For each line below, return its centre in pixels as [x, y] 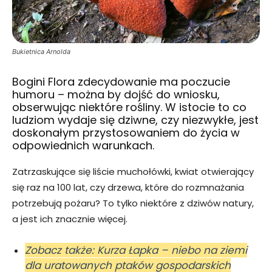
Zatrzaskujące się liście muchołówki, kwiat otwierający [133, 171]
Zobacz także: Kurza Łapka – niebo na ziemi [136, 250]
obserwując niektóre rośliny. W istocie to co [129, 107]
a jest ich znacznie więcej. [70, 219]
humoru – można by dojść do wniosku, [116, 94]
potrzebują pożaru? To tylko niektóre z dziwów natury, [133, 203]
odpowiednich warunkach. [83, 145]
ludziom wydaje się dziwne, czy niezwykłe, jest [135, 120]
